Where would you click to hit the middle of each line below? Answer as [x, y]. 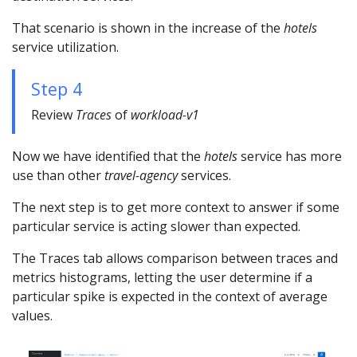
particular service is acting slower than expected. [156, 226]
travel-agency [141, 175]
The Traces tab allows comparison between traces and [175, 258]
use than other [58, 175]
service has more [290, 156]
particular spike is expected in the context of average [170, 296]
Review [53, 114]
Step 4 [57, 88]
